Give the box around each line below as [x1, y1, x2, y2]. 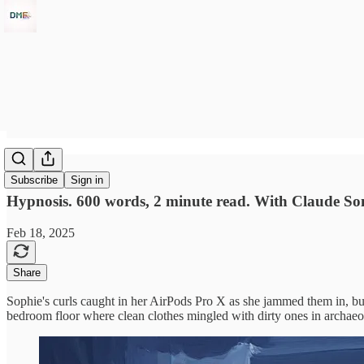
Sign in [71, 174, 103, 187]
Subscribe [11, 174, 58, 187]
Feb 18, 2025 [6, 225, 75, 240]
